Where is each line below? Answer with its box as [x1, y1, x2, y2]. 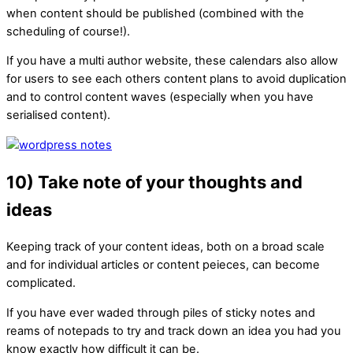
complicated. [6, 276, 76, 291]
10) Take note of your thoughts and [6, 171, 303, 192]
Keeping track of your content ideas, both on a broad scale [6, 240, 325, 255]
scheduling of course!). [6, 24, 130, 39]
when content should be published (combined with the [6, 6, 304, 20]
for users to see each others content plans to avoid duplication [6, 72, 347, 87]
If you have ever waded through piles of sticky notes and [6, 305, 315, 320]
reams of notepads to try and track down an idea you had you [6, 323, 340, 338]
